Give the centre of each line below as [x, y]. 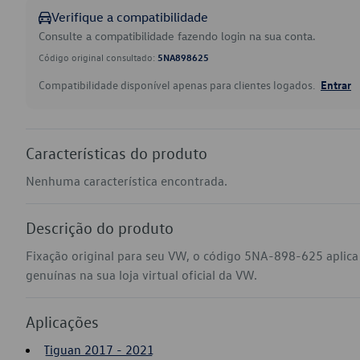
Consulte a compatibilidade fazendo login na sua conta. [177, 36]
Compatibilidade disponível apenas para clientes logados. [178, 85]
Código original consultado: [98, 57]
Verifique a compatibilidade [130, 17]
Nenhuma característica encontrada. [127, 181]
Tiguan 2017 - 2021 [99, 350]
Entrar [336, 84]
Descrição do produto [100, 227]
